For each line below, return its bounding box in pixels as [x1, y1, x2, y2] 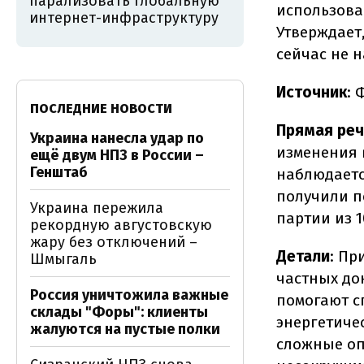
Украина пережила [30, 199, 163, 217]
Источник [276, 83, 347, 102]
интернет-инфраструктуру [29, 9, 219, 27]
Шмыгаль [30, 250, 97, 268]
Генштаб [30, 163, 88, 181]
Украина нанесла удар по [30, 129, 204, 147]
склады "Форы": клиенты [30, 303, 208, 321]
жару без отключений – [30, 233, 197, 251]
